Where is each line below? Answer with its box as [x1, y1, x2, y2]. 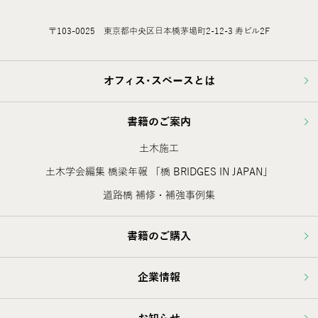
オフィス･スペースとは [103, 75, 215, 87]
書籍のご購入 [127, 230, 191, 242]
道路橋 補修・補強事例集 [103, 190, 215, 201]
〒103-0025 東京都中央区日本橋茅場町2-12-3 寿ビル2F [48, 26, 270, 36]
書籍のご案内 [127, 116, 191, 128]
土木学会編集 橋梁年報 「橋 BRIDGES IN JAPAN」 [45, 166, 273, 177]
